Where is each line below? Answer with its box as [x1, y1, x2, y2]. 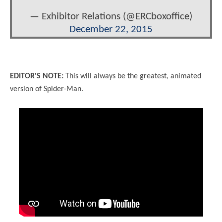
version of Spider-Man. [10, 85, 83, 94]
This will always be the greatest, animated [63, 72, 201, 81]
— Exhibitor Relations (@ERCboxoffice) [30, 11, 192, 22]
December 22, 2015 [69, 24, 153, 35]
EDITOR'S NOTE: [10, 72, 63, 81]
